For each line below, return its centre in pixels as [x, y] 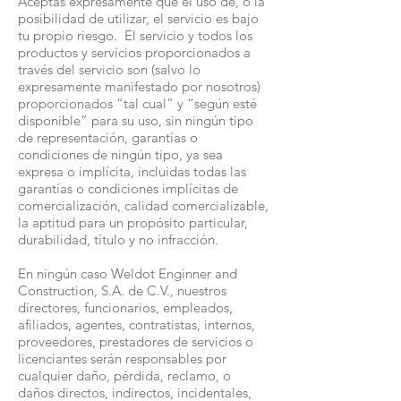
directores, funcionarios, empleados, [125, 307]
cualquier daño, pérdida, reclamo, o [124, 375]
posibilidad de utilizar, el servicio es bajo [138, 18]
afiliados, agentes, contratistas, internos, [137, 324]
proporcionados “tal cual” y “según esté [137, 103]
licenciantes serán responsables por [122, 358]
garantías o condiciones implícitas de [128, 188]
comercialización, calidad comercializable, [143, 205]
